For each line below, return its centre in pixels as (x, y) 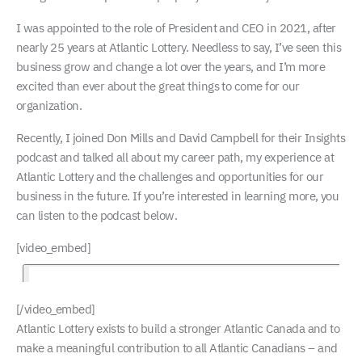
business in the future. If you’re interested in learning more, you (178, 196)
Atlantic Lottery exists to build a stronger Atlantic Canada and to (178, 328)
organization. (49, 105)
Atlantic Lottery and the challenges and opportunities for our (170, 177)
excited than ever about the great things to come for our (158, 86)
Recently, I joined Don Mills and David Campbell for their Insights (181, 138)
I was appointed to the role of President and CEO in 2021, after (176, 28)
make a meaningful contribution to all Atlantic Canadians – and (177, 348)
